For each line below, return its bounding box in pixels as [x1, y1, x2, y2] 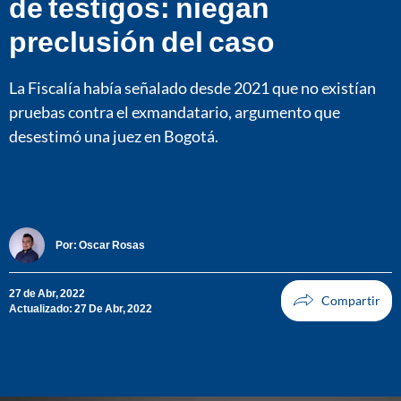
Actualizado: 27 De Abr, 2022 [9, 301, 152, 315]
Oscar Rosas [79, 238, 145, 252]
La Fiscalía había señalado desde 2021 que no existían [9, 77, 376, 98]
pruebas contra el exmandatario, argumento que [9, 101, 340, 122]
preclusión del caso [9, 22, 275, 58]
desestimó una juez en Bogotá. [9, 125, 218, 146]
